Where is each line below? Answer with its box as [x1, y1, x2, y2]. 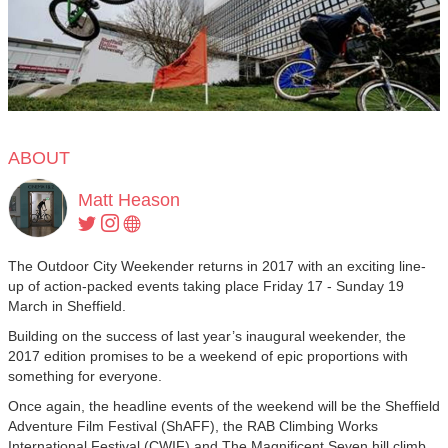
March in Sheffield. [8, 298, 126, 314]
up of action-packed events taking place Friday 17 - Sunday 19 [8, 278, 404, 294]
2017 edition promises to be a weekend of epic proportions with [8, 348, 408, 364]
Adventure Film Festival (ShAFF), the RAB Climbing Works [8, 418, 378, 434]
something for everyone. [8, 368, 162, 384]
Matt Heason [78, 190, 180, 210]
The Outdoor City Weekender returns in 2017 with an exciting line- [8, 258, 426, 274]
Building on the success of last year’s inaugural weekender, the [8, 328, 406, 344]
